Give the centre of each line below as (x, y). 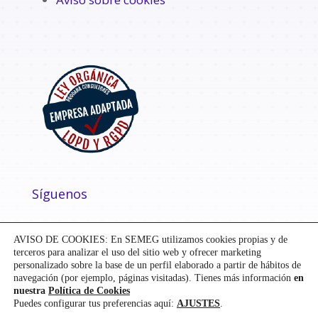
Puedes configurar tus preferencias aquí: (95, 303)
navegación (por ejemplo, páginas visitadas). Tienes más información (154, 278)
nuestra (31, 291)
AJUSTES (198, 303)
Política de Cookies (89, 291)
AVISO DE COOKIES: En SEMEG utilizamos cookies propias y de (150, 240)
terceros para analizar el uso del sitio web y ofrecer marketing (137, 252)
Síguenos (59, 194)
